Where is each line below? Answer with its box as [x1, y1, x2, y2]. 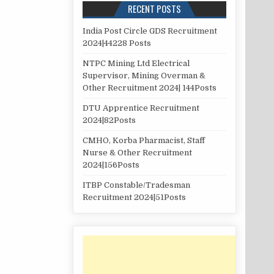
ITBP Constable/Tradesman [82, 180, 190, 190]
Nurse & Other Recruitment [82, 148, 192, 158]
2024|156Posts [82, 160, 139, 170]
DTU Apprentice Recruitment [82, 103, 199, 113]
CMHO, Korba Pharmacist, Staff [82, 136, 205, 146]
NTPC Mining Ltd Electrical [82, 59, 190, 68]
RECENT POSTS [127, 2, 181, 16]
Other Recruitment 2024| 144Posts [82, 83, 217, 93]
